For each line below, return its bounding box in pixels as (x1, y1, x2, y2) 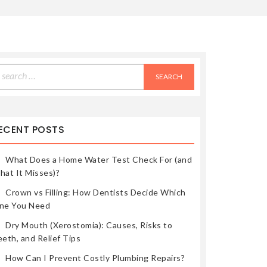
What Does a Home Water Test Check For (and (5, 154, 192, 164)
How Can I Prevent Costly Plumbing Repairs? (5, 252, 185, 263)
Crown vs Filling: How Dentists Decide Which (5, 187, 186, 197)
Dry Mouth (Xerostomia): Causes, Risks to (5, 219, 172, 230)
